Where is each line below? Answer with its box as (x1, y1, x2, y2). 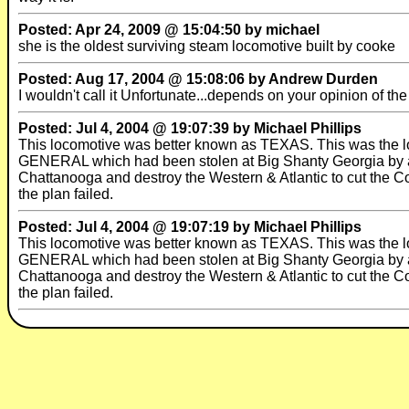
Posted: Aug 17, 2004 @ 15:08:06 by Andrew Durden (18, 71, 378, 87)
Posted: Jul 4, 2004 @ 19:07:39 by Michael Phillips (18, 121, 362, 136)
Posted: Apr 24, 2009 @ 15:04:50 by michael (18, 22, 320, 37)
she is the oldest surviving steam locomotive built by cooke (18, 38, 395, 54)
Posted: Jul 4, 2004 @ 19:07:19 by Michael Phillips (18, 219, 362, 235)
